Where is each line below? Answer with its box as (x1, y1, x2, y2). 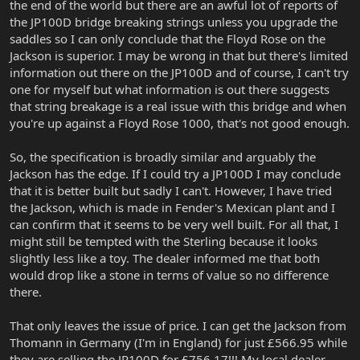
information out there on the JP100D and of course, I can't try (10, 64, 349, 81)
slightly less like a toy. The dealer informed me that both (10, 250, 320, 267)
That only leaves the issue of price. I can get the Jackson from (10, 317, 346, 334)
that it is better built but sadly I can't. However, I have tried (10, 182, 332, 199)
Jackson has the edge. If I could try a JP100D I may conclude (10, 166, 341, 182)
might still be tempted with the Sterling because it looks (10, 233, 317, 250)
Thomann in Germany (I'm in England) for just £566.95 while (10, 334, 347, 351)
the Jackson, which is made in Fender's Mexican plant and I (10, 199, 335, 216)
